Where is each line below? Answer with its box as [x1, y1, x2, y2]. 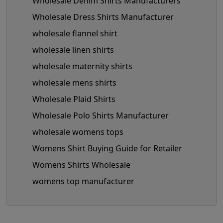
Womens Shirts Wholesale [32, 159, 130, 170]
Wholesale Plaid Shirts [32, 93, 115, 105]
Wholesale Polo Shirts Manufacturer [32, 110, 169, 121]
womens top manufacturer [32, 175, 134, 187]
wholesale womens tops [32, 126, 123, 137]
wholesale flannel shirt [32, 27, 117, 39]
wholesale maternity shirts [32, 60, 132, 72]
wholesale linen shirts [32, 44, 114, 55]
